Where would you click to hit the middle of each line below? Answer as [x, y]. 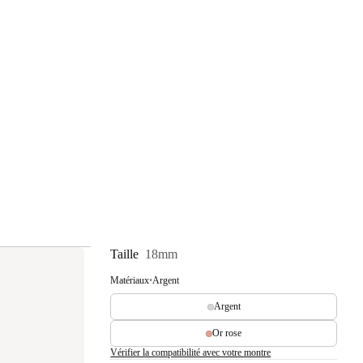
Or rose [227, 333]
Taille [125, 254]
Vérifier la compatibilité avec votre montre [191, 352]
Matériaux [130, 280]
